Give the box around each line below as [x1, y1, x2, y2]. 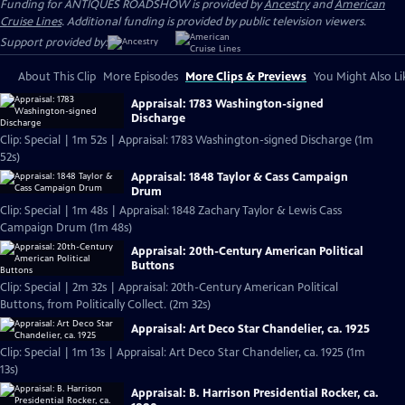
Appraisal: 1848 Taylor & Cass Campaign [131, 170, 348, 184]
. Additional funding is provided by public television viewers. [61, 14, 366, 29]
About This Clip [18, 70, 96, 84]
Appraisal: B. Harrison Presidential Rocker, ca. [131, 385, 379, 400]
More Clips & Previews [185, 70, 306, 84]
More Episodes [103, 70, 178, 84]
